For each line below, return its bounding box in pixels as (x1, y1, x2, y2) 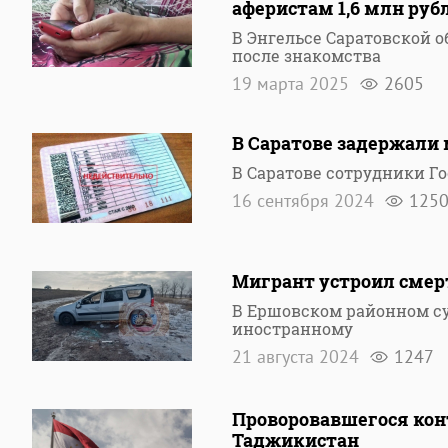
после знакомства (232, 45, 381, 66)
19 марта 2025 (232, 72, 354, 95)
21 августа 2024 (232, 345, 364, 368)
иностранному (232, 318, 353, 339)
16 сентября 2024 (232, 189, 379, 212)
